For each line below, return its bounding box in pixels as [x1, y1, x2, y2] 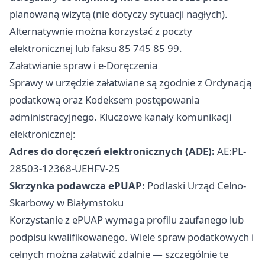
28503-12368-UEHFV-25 [9, 161, 120, 176]
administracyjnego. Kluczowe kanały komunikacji [9, 110, 231, 124]
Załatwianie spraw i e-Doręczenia [9, 59, 157, 73]
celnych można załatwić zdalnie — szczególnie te [9, 247, 228, 261]
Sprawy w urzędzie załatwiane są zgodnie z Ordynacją [9, 76, 251, 90]
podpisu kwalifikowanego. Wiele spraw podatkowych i [9, 230, 254, 244]
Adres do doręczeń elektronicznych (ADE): [9, 144, 215, 159]
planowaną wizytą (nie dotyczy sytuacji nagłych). [9, 7, 228, 21]
